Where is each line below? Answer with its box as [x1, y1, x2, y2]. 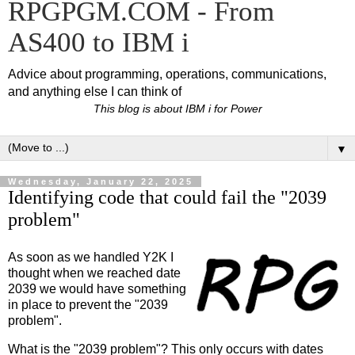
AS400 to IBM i [8, 27, 189, 57]
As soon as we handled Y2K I [8, 250, 174, 265]
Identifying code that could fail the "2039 [8, 186, 326, 208]
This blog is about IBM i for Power [93, 102, 262, 115]
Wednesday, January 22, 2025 [8, 177, 193, 187]
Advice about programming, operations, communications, [8, 67, 326, 81]
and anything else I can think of [8, 85, 181, 98]
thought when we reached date [8, 266, 181, 281]
